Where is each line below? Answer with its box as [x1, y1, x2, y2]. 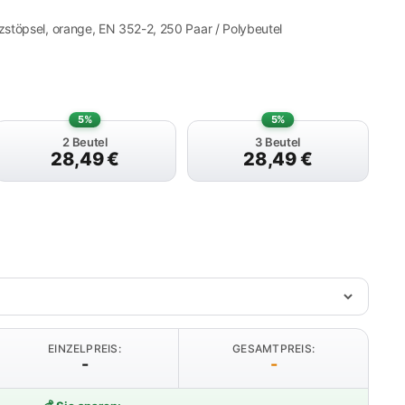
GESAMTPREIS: [232, 342, 316, 355]
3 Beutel [255, 135, 301, 149]
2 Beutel [62, 135, 108, 149]
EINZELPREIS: [48, 342, 121, 355]
